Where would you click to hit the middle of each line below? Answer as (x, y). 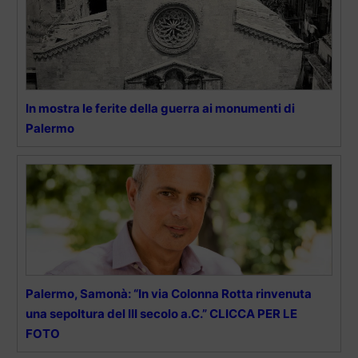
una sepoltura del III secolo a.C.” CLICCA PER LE (161, 314)
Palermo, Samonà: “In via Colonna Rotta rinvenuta (169, 294)
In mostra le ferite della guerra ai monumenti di (160, 109)
